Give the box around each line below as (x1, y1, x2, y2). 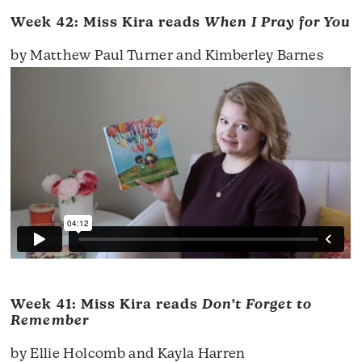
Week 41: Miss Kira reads (11, 297, 202, 312)
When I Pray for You (204, 15, 351, 30)
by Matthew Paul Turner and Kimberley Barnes (11, 48, 324, 63)
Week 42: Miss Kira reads (11, 15, 204, 30)
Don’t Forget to (201, 297, 313, 312)
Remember (11, 314, 89, 328)
